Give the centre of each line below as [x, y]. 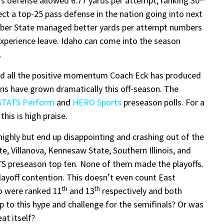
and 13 [81, 191]
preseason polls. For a [163, 102]
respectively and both [141, 191]
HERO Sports [97, 102]
